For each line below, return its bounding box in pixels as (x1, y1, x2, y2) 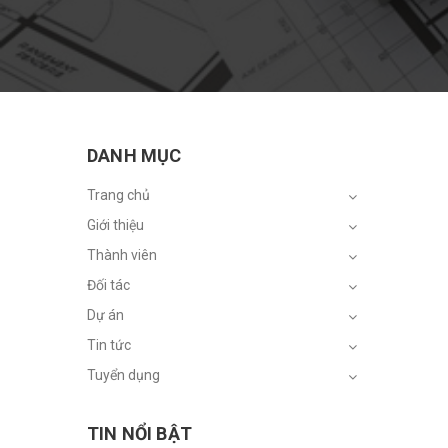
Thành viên (87, 247, 157, 263)
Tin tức (87, 337, 131, 353)
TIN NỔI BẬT (87, 423, 192, 444)
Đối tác (87, 277, 130, 293)
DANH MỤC (87, 145, 182, 166)
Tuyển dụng (87, 367, 160, 383)
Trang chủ (87, 187, 150, 203)
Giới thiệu (87, 217, 144, 233)
